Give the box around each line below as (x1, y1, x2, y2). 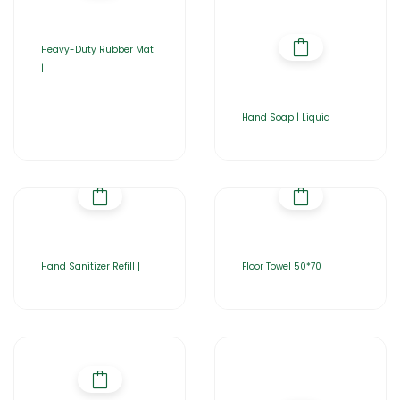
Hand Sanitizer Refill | (41, 260, 140, 273)
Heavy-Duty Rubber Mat (41, 43, 154, 56)
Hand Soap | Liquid (242, 111, 330, 124)
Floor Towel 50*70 (242, 260, 321, 273)
